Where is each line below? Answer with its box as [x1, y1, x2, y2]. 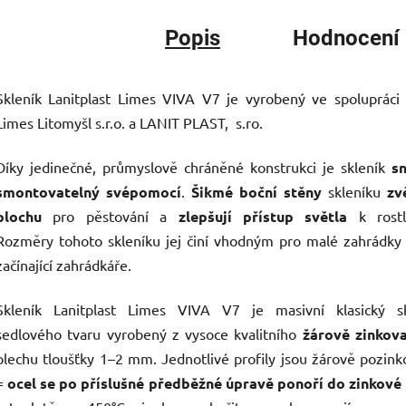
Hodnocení [293, 25, 400, 52]
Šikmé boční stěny [191, 182, 323, 202]
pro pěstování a [42, 207, 168, 226]
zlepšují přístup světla [167, 207, 348, 227]
